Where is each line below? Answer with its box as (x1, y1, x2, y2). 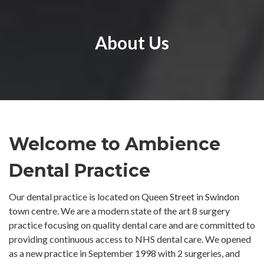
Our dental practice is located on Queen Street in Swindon (9, 190, 239, 202)
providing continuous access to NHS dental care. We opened (9, 233, 251, 245)
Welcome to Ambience (9, 133, 220, 155)
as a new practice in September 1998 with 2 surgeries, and (9, 247, 240, 259)
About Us (95, 31, 169, 53)
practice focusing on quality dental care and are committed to (9, 219, 255, 230)
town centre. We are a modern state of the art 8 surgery (9, 204, 230, 216)
